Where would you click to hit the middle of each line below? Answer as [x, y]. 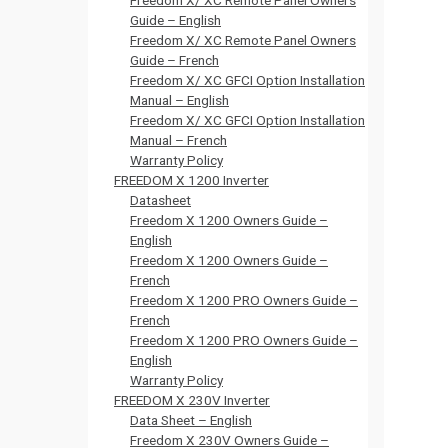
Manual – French [178, 140]
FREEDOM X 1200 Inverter [191, 180]
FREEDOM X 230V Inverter [192, 400]
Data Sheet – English [191, 420]
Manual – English [179, 100]
